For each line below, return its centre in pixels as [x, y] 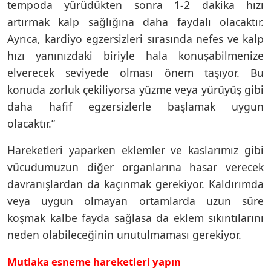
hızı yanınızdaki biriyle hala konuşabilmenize [135, 55]
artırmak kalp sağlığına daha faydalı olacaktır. [135, 21]
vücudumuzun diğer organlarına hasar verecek [135, 167]
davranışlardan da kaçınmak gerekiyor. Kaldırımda [135, 184]
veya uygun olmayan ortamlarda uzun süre [135, 201]
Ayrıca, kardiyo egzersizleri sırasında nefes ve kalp [135, 38]
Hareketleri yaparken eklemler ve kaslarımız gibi [135, 150]
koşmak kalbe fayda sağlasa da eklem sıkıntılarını [135, 217]
